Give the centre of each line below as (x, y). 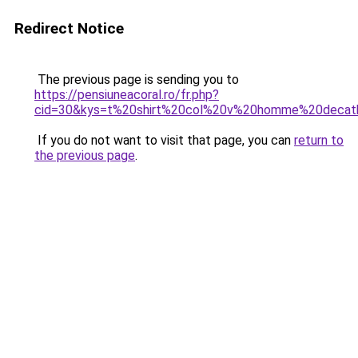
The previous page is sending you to (137, 80)
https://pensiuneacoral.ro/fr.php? (127, 95)
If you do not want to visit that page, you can (164, 140)
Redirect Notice (69, 28)
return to (319, 140)
